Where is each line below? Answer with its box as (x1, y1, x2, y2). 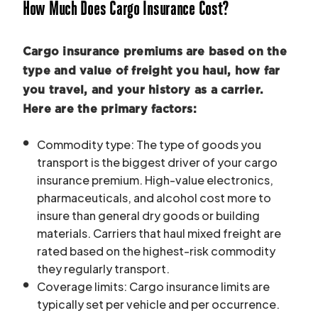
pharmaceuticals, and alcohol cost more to (37, 190, 271, 205)
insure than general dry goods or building (37, 207, 260, 223)
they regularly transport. (37, 261, 170, 276)
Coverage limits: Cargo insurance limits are (37, 278, 270, 294)
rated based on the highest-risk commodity (37, 243, 275, 258)
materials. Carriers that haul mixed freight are (37, 225, 281, 241)
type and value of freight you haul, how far (23, 65, 280, 77)
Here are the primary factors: (23, 103, 197, 115)
